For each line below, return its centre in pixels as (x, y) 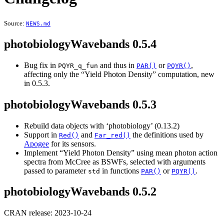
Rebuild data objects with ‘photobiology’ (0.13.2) (102, 125)
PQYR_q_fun (78, 65)
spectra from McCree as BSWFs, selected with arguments (115, 161)
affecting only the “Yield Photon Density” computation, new (119, 74)
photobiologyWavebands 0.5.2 (80, 192)
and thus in (117, 65)
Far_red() (112, 135)
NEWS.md (38, 23)
